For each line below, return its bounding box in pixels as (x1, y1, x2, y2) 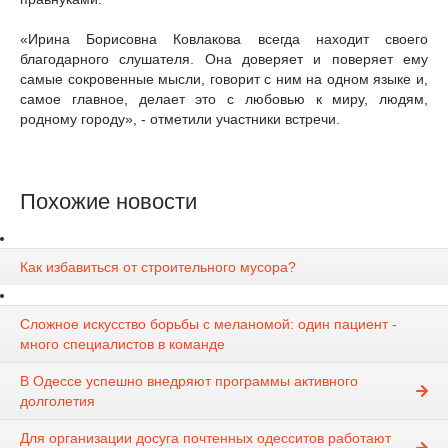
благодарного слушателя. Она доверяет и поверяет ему (20, 51, 428, 67)
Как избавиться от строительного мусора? (20, 259, 296, 276)
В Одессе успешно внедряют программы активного (20, 373, 358, 390)
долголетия (20, 393, 95, 410)
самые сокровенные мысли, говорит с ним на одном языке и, (20, 71, 428, 87)
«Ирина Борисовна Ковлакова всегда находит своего (20, 31, 428, 47)
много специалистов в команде (20, 336, 225, 353)
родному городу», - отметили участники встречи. (20, 111, 344, 127)
